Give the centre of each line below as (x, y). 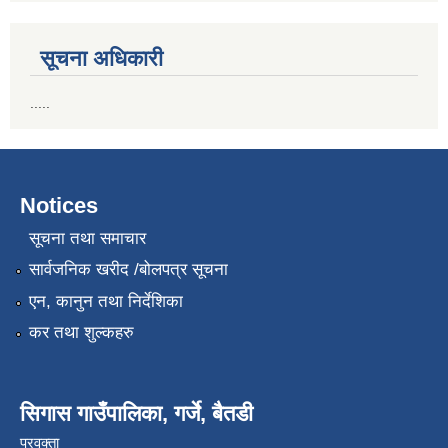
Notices (59, 205)
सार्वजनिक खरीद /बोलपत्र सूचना (128, 270)
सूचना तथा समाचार (87, 238)
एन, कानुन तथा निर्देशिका (105, 301)
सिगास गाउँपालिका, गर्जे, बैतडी (136, 414)
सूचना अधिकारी (101, 58)
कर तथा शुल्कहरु (81, 333)
